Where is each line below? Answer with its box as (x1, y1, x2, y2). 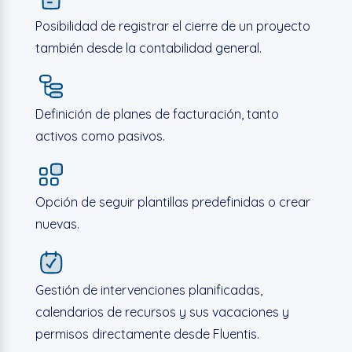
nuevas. (35, 216, 79, 232)
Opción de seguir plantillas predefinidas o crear (35, 194, 310, 210)
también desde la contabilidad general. (35, 40, 262, 56)
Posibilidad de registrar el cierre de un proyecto (35, 18, 310, 34)
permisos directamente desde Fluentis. (35, 326, 259, 342)
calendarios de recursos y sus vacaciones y (35, 304, 289, 320)
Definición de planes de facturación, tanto (35, 106, 279, 122)
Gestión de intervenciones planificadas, (35, 282, 262, 298)
